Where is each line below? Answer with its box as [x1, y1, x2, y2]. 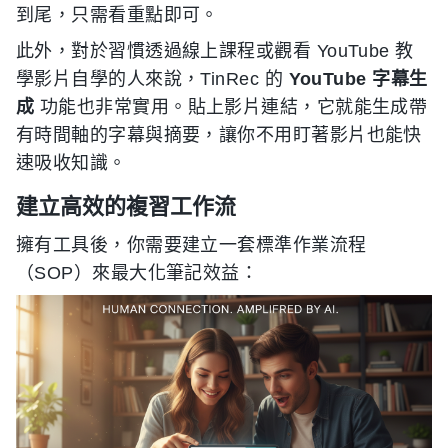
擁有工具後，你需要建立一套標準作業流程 [16, 235, 367, 256]
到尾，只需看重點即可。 [16, 5, 219, 26]
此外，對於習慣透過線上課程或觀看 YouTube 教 [16, 41, 414, 62]
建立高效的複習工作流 [16, 193, 236, 220]
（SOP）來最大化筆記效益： [16, 263, 259, 284]
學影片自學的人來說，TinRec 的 [16, 69, 289, 90]
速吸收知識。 [16, 153, 127, 174]
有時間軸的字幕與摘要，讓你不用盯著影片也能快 [16, 125, 422, 146]
